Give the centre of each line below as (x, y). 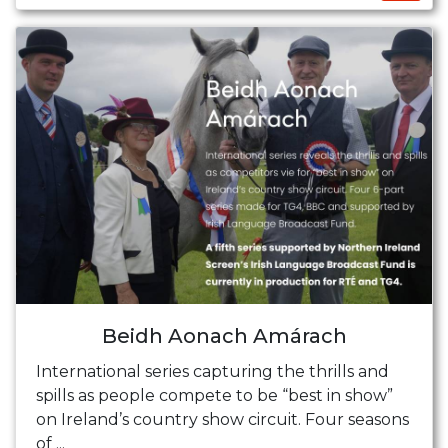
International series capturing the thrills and (212, 371)
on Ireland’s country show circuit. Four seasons (222, 419)
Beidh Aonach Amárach (224, 335)
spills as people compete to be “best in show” (214, 395)
